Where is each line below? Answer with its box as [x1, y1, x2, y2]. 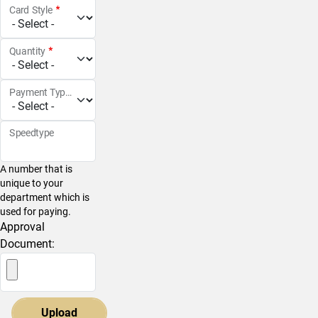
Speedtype [9, 127, 54, 139]
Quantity [9, 45, 46, 57]
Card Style [9, 4, 53, 16]
